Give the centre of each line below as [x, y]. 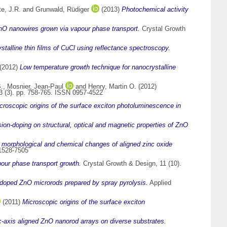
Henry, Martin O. [112, 87]
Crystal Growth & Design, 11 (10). [131, 164]
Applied [160, 183]
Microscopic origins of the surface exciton [84, 202]
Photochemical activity [155, 10]
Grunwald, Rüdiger [62, 10]
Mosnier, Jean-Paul [35, 87]
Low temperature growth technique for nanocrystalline [98, 67]
